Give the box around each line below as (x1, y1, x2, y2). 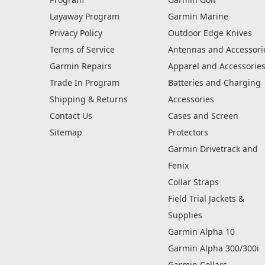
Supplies (167, 209, 202, 221)
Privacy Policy (50, 27, 102, 39)
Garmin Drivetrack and (167, 143, 258, 155)
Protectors (167, 127, 208, 138)
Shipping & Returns (50, 93, 128, 105)
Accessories (167, 93, 214, 105)
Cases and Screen (167, 110, 238, 122)
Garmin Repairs (50, 60, 112, 72)
